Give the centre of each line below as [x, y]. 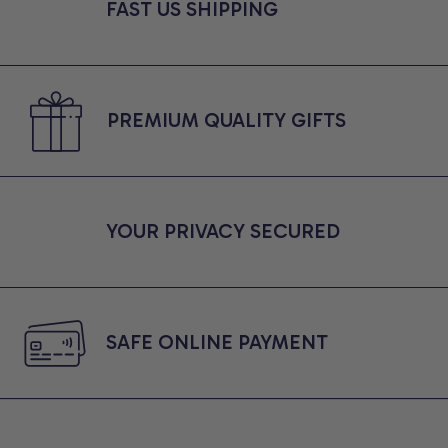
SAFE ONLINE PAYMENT [217, 342]
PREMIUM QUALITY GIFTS [226, 120]
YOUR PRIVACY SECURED [223, 231]
